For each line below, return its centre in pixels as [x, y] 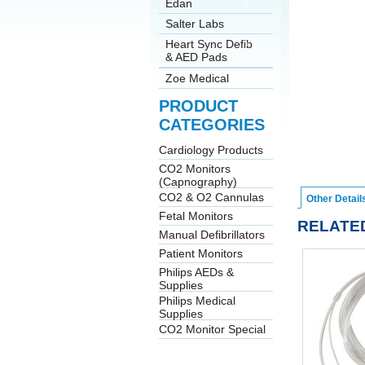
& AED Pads [196, 57]
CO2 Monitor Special [212, 329]
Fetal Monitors [196, 216]
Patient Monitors [200, 253]
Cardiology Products [211, 150]
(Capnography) [198, 180]
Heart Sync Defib [209, 44]
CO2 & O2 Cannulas [211, 197]
